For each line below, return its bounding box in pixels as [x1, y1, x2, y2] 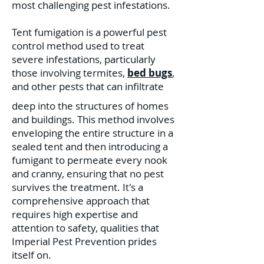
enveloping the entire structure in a [12, 126, 173, 140]
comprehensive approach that [12, 194, 150, 207]
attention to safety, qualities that [12, 221, 159, 235]
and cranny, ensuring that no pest [12, 167, 164, 180]
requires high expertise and [12, 207, 138, 221]
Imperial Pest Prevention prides [12, 235, 157, 248]
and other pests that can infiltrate [12, 80, 164, 93]
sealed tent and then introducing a [12, 140, 168, 153]
